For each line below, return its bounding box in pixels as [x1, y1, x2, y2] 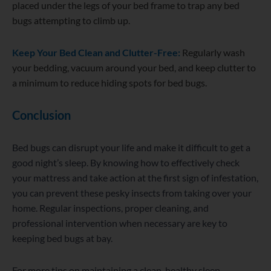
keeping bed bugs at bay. [12, 232, 113, 244]
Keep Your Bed [12, 47, 76, 59]
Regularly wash [182, 47, 245, 59]
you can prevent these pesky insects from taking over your [12, 187, 252, 199]
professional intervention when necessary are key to [12, 217, 227, 229]
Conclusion [12, 108, 71, 123]
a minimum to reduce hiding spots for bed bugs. [12, 77, 207, 89]
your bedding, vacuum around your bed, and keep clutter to [12, 62, 256, 74]
